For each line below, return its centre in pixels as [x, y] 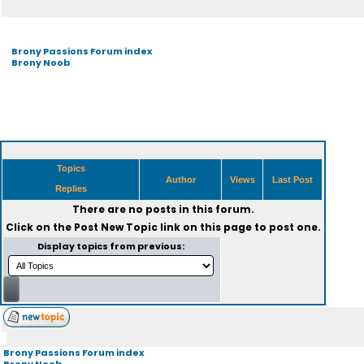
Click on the [39, 227]
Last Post [292, 180]
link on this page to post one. [239, 227]
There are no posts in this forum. [163, 209]
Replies [71, 188]
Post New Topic [115, 227]
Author [180, 180]
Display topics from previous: [112, 246]
